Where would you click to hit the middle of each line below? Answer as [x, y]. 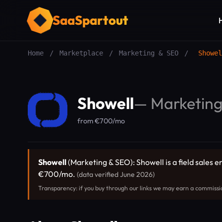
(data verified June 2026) [116, 174]
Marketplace [81, 53]
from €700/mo [101, 121]
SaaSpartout [90, 20]
